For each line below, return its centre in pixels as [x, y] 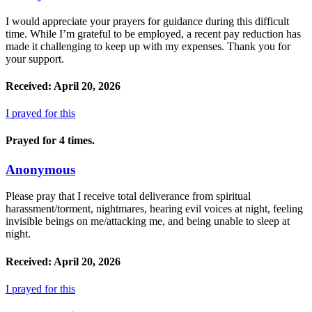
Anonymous [40, 169]
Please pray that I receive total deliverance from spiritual [128, 196]
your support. [35, 58]
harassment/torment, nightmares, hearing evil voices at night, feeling [154, 209]
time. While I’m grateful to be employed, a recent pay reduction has [153, 33]
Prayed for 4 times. [50, 141]
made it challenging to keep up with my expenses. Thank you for [148, 46]
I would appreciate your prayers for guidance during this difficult [147, 21]
